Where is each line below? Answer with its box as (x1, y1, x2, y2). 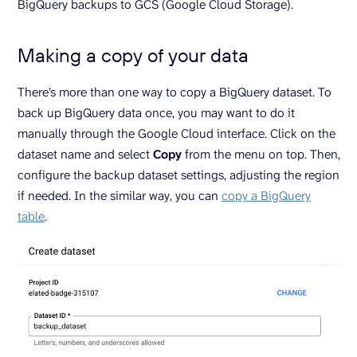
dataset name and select (18, 145, 153, 163)
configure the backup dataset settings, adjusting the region (18, 166, 339, 183)
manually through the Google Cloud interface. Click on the (18, 124, 335, 142)
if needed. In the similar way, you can (18, 186, 222, 204)
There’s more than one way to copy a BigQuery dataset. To (18, 83, 331, 100)
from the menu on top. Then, (182, 145, 340, 163)
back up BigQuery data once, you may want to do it (18, 104, 295, 121)
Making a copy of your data (18, 42, 249, 67)
